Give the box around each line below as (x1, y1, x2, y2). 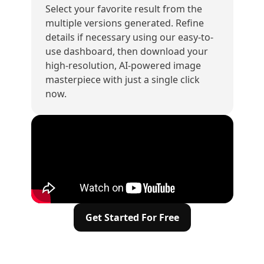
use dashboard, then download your (45, 45, 208, 58)
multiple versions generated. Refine (45, 16, 204, 29)
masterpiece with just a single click (45, 73, 200, 86)
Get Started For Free (85, 211, 179, 224)
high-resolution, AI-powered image (45, 59, 201, 72)
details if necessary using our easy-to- (45, 31, 213, 44)
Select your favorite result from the (45, 2, 202, 15)
